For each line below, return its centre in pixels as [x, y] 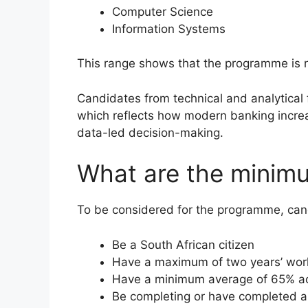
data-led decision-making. [150, 132]
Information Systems [169, 29]
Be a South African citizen [183, 244]
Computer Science [163, 11]
